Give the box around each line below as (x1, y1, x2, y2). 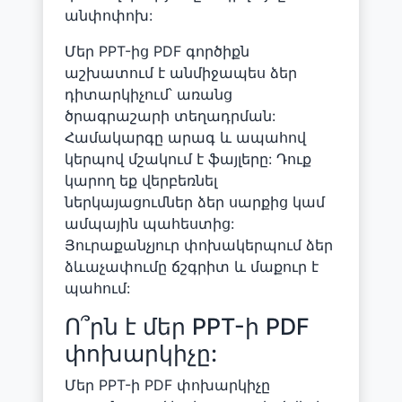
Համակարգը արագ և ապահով (65, 127, 306, 146)
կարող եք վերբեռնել (65, 170, 217, 189)
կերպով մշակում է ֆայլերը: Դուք (65, 149, 311, 168)
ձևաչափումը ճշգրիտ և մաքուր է (65, 257, 319, 275)
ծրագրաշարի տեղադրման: (65, 106, 275, 125)
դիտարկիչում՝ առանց (65, 84, 232, 103)
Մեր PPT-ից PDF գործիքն (65, 41, 249, 60)
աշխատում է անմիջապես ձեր (65, 63, 297, 82)
